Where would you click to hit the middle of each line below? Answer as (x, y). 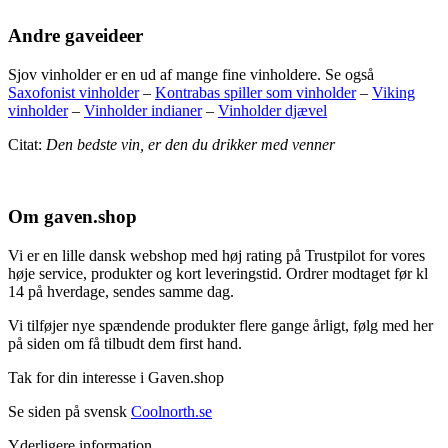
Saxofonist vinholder (73, 92)
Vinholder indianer (143, 110)
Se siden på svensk (69, 412)
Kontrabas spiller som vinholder (255, 92)
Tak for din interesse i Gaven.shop (116, 378)
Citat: (27, 144)
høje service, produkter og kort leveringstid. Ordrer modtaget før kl (218, 274)
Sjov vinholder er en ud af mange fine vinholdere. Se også (191, 74)
